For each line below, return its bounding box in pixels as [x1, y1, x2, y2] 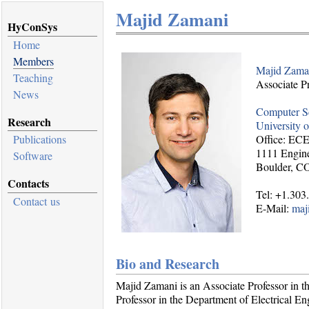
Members [13, 53, 54, 68]
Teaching [13, 70, 53, 85]
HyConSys [8, 18, 57, 34]
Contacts [8, 175, 49, 192]
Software [13, 148, 52, 163]
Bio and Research [116, 254, 219, 274]
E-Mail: [256, 201, 292, 215]
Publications [13, 132, 66, 147]
